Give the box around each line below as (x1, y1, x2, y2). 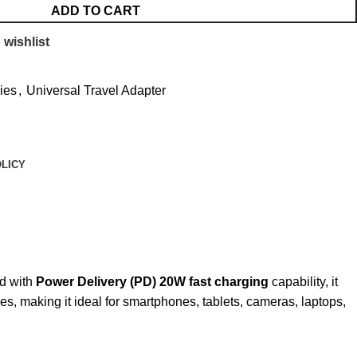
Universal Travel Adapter (26, 84, 166, 98)
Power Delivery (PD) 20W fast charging (36, 275, 269, 289)
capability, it (269, 275, 338, 289)
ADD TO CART (50, 4, 140, 18)
